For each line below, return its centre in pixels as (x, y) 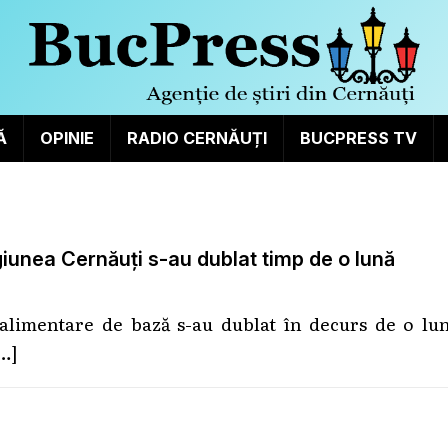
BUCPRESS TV (358, 137)
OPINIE (66, 137)
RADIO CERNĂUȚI (196, 137)
